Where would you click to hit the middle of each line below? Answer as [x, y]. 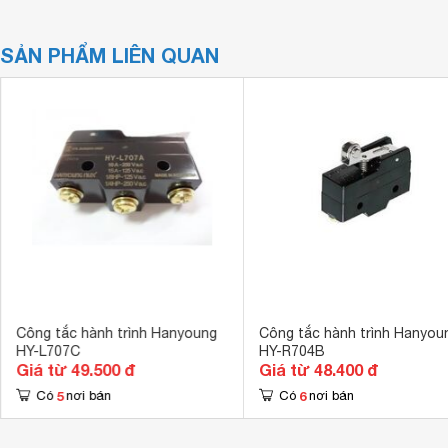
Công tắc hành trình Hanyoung [116, 333]
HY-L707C [47, 351]
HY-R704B [291, 351]
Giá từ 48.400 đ [318, 369]
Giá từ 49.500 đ [75, 369]
